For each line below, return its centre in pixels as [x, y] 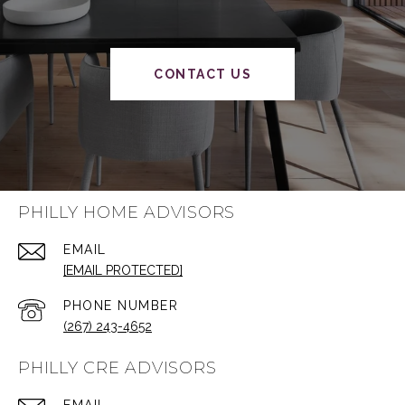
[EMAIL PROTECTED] [123, 271]
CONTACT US [202, 75]
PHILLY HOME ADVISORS [127, 213]
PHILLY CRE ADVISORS [118, 368]
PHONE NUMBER [121, 306]
